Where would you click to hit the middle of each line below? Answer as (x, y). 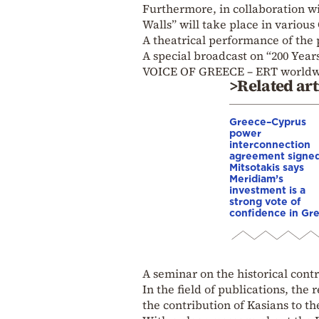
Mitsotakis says (267, 167)
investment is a (267, 189)
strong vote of (265, 201)
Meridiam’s (256, 178)
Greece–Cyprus (268, 121)
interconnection (270, 144)
